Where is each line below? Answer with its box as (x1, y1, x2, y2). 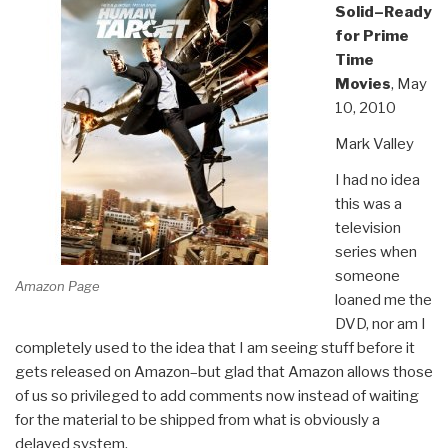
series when (334, 243, 417, 262)
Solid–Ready (334, 3, 432, 22)
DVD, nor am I (334, 315, 426, 334)
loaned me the (334, 291, 432, 310)
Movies (334, 75, 391, 94)
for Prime (334, 27, 409, 46)
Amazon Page (15, 277, 100, 294)
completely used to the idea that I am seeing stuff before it (15, 339, 415, 358)
